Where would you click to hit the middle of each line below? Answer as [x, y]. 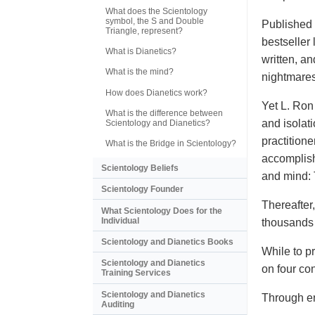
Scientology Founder [142, 189]
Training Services [136, 273]
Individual [120, 220]
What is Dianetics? [141, 51]
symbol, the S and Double [155, 21]
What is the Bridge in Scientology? [171, 144]
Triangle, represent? [144, 31]
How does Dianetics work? [156, 92]
